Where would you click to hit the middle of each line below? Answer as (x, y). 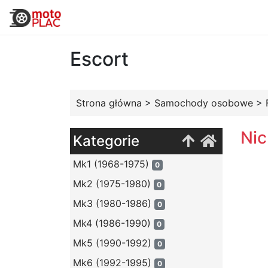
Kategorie (106, 141)
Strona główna (109, 103)
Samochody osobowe (204, 103)
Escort (99, 59)
